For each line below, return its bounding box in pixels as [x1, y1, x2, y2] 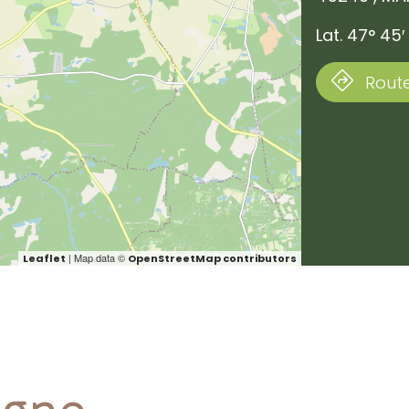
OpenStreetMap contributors [128, 251, 298, 266]
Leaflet [23, 251, 67, 266]
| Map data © [66, 250, 129, 265]
